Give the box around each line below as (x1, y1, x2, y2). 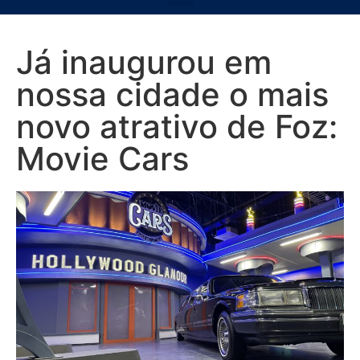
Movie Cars (16, 139, 189, 178)
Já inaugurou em (16, 43, 272, 82)
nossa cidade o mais (16, 75, 329, 114)
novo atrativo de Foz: (16, 107, 337, 146)
